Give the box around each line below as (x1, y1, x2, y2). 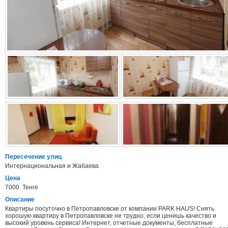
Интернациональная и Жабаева (5, 162, 99, 170)
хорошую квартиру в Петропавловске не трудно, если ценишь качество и (5, 212, 216, 220)
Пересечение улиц (5, 153, 62, 161)
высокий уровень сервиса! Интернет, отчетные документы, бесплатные (5, 219, 213, 227)
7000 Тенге (5, 184, 38, 191)
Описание (5, 196, 35, 204)
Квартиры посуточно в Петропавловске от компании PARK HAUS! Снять (5, 205, 214, 213)
